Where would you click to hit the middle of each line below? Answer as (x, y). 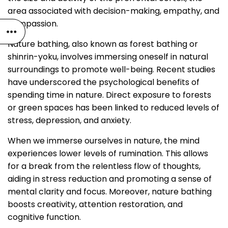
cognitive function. (44, 217)
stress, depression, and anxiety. (69, 121)
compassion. (33, 24)
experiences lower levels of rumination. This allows (108, 154)
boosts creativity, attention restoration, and (95, 205)
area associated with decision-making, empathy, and (113, 11)
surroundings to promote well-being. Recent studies (111, 70)
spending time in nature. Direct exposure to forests (109, 95)
